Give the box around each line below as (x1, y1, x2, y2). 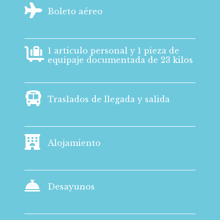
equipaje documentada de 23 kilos (48, 55, 193, 65)
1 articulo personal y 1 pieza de (48, 46, 179, 55)
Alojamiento (48, 138, 101, 148)
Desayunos (48, 182, 95, 192)
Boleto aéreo (48, 6, 103, 16)
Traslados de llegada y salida (48, 94, 170, 104)
